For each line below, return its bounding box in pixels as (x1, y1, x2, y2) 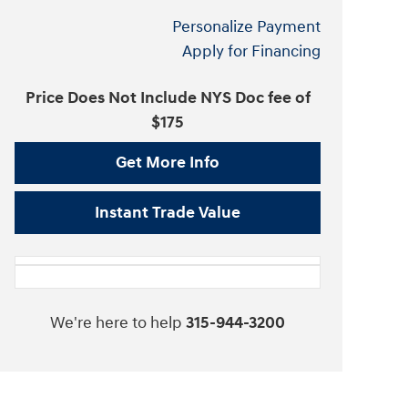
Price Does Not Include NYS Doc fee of (25, 87, 311, 108)
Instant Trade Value (95, 202, 240, 224)
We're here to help (50, 311, 182, 333)
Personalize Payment (172, 15, 321, 37)
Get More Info (116, 152, 219, 174)
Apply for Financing (182, 40, 321, 62)
